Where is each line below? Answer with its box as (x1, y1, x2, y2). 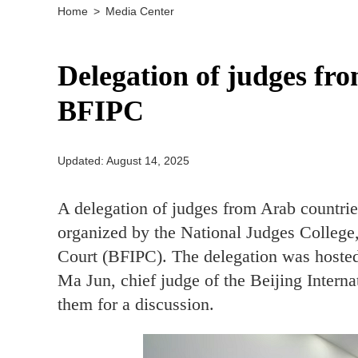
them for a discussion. (58, 294, 214, 314)
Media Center (105, 5, 174, 18)
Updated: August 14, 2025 (58, 154, 189, 167)
